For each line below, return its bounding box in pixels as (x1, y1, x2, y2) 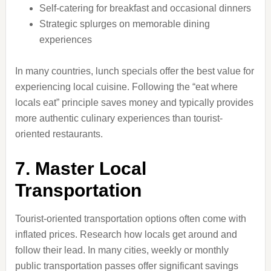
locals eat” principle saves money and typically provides (15, 97, 253, 108)
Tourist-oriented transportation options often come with (15, 214, 246, 224)
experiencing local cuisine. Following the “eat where (15, 82, 238, 92)
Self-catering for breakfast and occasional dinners (39, 3, 251, 13)
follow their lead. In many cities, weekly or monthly (15, 245, 229, 255)
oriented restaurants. (15, 129, 103, 139)
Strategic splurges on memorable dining (39, 19, 210, 29)
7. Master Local (15, 158, 146, 178)
